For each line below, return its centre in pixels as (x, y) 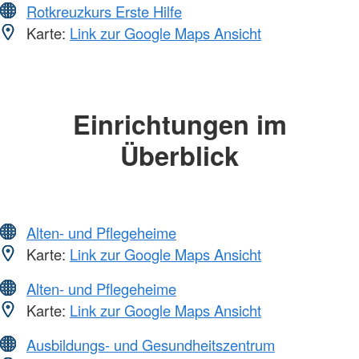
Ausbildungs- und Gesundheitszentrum (151, 345)
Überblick (179, 155)
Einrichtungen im (179, 123)
